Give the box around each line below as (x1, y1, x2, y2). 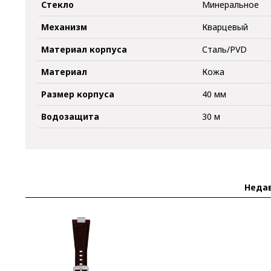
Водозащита (41, 111, 100, 123)
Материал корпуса (41, 44, 128, 56)
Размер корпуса (41, 88, 115, 100)
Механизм (41, 21, 88, 33)
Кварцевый (202, 21, 249, 33)
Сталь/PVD (202, 44, 247, 56)
